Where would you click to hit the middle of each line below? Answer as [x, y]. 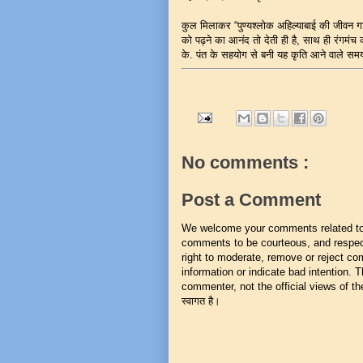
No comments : [245, 162]
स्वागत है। [201, 301]
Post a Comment [251, 199]
